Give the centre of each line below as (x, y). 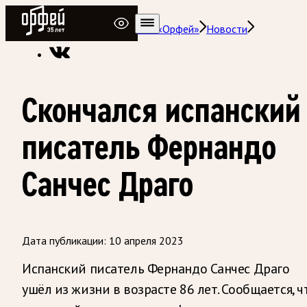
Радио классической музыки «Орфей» (111, 29)
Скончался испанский (161, 110)
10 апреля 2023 (146, 240)
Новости (227, 29)
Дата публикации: (64, 240)
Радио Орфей (53, 12)
